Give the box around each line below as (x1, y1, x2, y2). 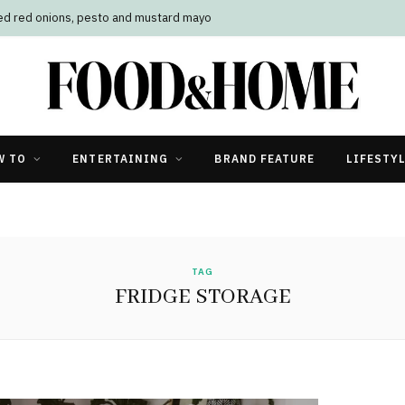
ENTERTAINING (72, 151, 169, 165)
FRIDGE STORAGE (114, 283, 291, 310)
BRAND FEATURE (214, 151, 316, 165)
